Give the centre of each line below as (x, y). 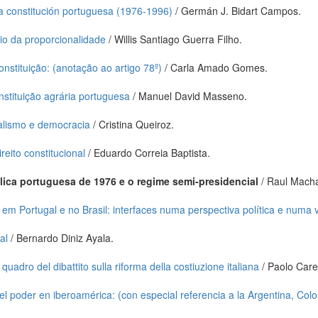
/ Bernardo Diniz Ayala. (61, 238)
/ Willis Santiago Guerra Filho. (174, 39)
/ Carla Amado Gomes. (215, 67)
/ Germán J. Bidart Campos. (237, 11)
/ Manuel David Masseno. (188, 96)
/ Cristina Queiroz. (132, 124)
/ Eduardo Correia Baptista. (148, 153)
